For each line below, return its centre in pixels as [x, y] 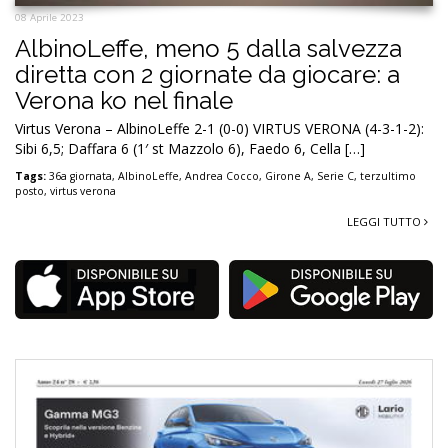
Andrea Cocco [222, 176]
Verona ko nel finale [124, 101]
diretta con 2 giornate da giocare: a [207, 75]
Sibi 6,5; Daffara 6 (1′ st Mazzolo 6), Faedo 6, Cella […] [190, 149]
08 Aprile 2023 [49, 18]
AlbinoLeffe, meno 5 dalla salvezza [208, 49]
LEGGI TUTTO [385, 222]
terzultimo [388, 176]
